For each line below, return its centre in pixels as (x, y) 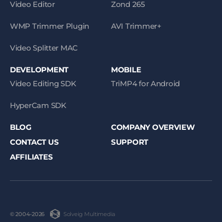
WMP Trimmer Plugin (50, 26)
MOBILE (126, 70)
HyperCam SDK (38, 105)
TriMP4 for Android (146, 83)
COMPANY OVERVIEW (153, 127)
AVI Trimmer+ (136, 26)
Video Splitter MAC (44, 48)
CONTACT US (34, 142)
